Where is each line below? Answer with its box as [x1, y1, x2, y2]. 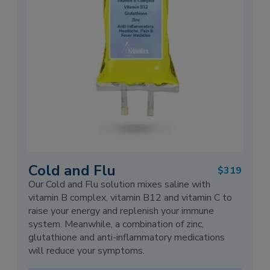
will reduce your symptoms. [28, 244, 145, 258]
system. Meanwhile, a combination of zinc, [28, 218, 204, 231]
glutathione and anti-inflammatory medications [28, 231, 225, 245]
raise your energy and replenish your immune [28, 204, 215, 218]
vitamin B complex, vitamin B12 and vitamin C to [28, 191, 233, 205]
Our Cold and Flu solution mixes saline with [28, 178, 211, 192]
